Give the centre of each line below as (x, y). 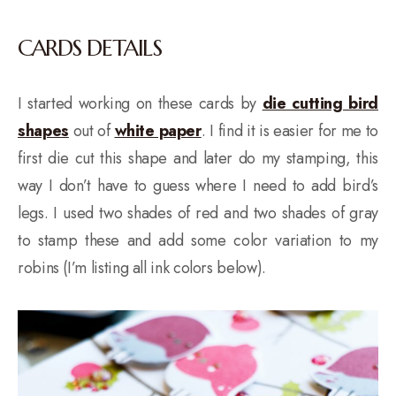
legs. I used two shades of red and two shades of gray (198, 213)
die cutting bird (320, 104)
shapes (43, 131)
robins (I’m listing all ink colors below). (142, 268)
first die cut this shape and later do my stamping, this (198, 159)
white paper (158, 131)
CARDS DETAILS (90, 48)
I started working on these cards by (140, 104)
